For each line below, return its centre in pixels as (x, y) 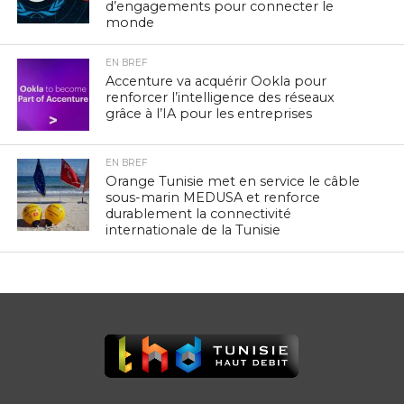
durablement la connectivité (199, 214)
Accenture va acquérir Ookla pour (216, 82)
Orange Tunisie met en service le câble (233, 182)
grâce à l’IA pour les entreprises (209, 114)
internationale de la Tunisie (193, 230)
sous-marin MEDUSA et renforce (213, 198)
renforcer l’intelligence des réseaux (220, 98)
